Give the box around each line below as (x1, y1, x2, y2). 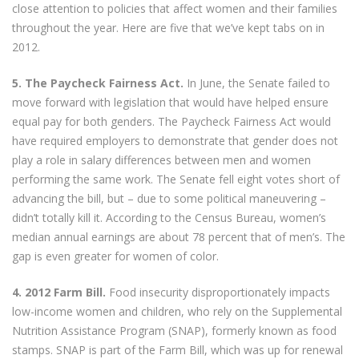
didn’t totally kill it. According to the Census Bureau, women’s (12, 209, 327, 225)
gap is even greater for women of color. (12, 248, 220, 264)
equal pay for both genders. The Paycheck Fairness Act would (12, 113, 332, 129)
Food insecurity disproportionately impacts (106, 284, 331, 300)
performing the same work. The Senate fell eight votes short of (12, 171, 341, 187)
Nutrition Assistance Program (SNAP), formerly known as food (12, 322, 337, 338)
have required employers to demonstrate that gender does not (12, 132, 339, 148)
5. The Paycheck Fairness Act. (12, 75, 184, 91)
